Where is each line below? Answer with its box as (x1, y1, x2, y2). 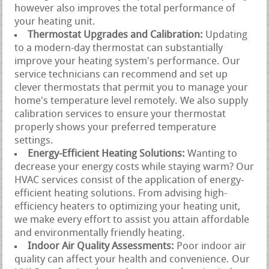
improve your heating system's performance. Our (14, 56, 241, 67)
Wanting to (187, 148, 238, 159)
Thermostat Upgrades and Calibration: (28, 29, 206, 40)
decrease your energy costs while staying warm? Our (14, 162, 255, 172)
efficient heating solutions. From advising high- (14, 188, 228, 199)
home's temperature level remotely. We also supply (14, 95, 249, 106)
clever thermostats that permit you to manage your (14, 82, 249, 93)
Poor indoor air (177, 241, 247, 252)
